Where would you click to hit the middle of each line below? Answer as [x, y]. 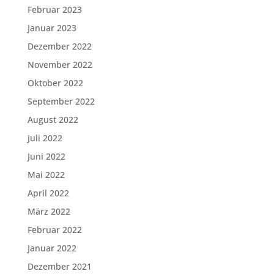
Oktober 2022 [55, 83]
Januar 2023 [52, 28]
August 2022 [53, 120]
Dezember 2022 [59, 46]
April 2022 [48, 193]
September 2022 [61, 101]
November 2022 [60, 65]
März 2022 [49, 211]
